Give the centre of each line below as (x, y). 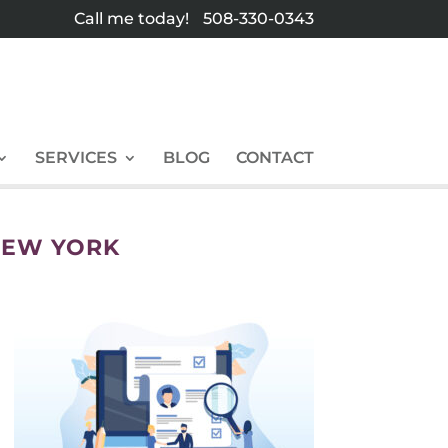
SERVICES (75, 157)
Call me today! (133, 18)
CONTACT (274, 157)
